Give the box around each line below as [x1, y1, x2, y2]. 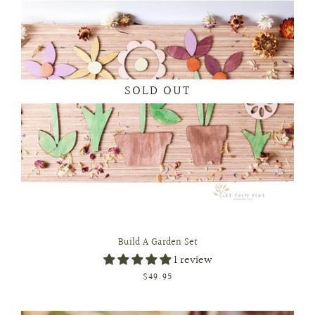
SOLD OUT [124, 80, 191, 101]
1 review [173, 252, 212, 270]
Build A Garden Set [117, 235, 198, 251]
